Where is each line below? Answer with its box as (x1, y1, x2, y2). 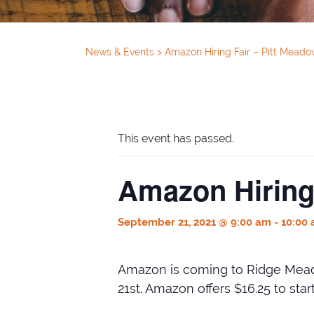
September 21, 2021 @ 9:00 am (118, 216, 271, 228)
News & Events (86, 46, 157, 57)
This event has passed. (118, 132, 234, 145)
